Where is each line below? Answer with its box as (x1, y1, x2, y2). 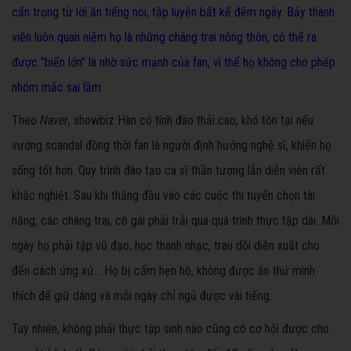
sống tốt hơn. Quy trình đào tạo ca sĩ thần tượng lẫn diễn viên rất (12, 163, 325, 179)
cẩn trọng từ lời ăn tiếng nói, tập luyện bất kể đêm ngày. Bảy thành (12, 5, 335, 20)
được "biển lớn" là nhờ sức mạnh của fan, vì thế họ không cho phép (12, 55, 335, 71)
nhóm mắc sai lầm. (12, 80, 103, 96)
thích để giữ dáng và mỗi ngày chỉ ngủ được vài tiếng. (12, 288, 272, 304)
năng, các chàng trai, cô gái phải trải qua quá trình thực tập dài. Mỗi (12, 213, 339, 229)
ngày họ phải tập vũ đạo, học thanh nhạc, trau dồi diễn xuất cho (12, 238, 320, 254)
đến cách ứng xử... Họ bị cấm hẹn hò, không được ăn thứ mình (12, 263, 315, 279)
